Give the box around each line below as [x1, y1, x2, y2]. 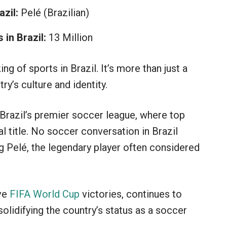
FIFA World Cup [10, 188, 80, 201]
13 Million [46, 31, 93, 44]
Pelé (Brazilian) [18, 7, 89, 19]
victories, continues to [80, 188, 182, 201]
